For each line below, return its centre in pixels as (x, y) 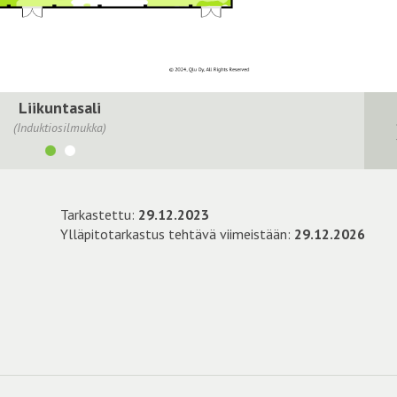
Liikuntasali (60, 107)
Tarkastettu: (99, 214)
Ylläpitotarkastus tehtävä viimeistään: (177, 234)
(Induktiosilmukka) (60, 127)
